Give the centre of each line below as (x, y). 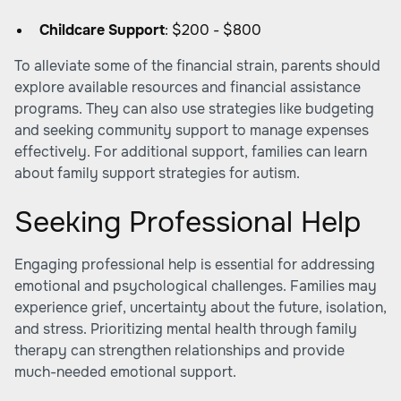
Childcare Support (102, 30)
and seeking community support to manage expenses (192, 130)
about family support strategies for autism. (157, 173)
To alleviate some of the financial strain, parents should (197, 66)
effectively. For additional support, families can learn (191, 152)
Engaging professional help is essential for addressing (195, 264)
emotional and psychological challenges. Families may (196, 286)
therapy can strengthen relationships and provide (179, 350)
